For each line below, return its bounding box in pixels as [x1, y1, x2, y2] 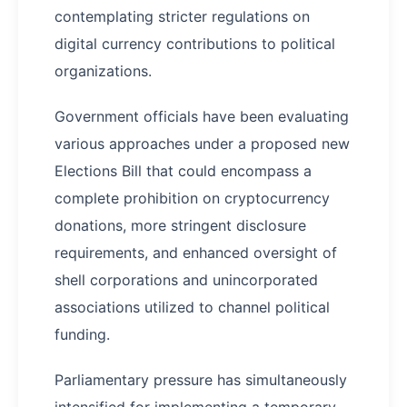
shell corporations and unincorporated [55, 271, 318, 290]
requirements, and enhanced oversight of [55, 243, 337, 263]
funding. [55, 325, 110, 344]
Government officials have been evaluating [55, 107, 349, 126]
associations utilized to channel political [55, 298, 330, 317]
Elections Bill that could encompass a [55, 162, 312, 181]
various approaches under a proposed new [55, 134, 350, 154]
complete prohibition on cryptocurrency [55, 189, 330, 208]
